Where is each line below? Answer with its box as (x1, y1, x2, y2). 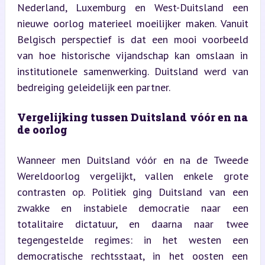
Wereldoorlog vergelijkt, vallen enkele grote (17, 169, 248, 183)
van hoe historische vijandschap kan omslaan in (17, 48, 248, 62)
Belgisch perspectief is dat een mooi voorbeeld (17, 32, 248, 46)
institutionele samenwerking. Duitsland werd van (17, 64, 248, 78)
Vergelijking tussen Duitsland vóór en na (17, 109, 248, 124)
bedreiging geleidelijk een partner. (17, 80, 170, 94)
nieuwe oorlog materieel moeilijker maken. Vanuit (17, 16, 248, 30)
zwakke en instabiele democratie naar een (17, 201, 248, 215)
